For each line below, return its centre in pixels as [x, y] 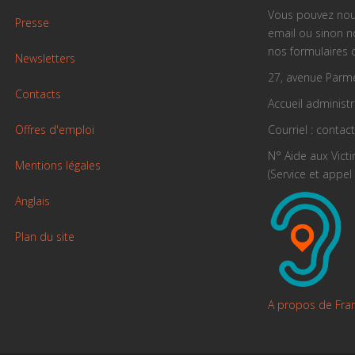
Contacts [38, 94]
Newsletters [45, 58]
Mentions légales [57, 165]
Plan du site [44, 236]
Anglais [32, 200]
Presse [32, 22]
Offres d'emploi [54, 129]
